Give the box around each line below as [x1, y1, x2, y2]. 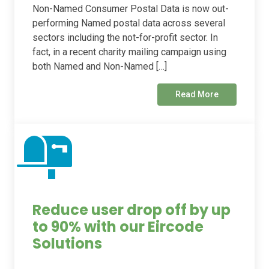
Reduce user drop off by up [32, 200, 231, 220]
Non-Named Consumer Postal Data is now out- [32, 3, 229, 15]
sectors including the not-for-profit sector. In [32, 32, 218, 44]
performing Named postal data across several [32, 17, 225, 29]
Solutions [32, 234, 102, 254]
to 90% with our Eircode [32, 217, 204, 237]
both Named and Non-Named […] [32, 61, 167, 73]
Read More [175, 89, 219, 100]
